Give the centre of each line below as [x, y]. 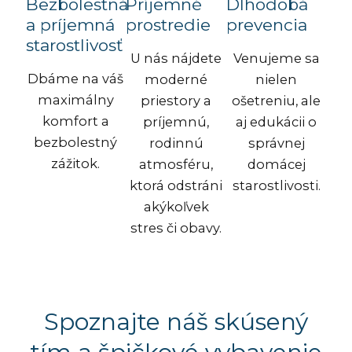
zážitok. [76, 164]
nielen [277, 80]
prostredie [169, 24]
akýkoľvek [176, 207]
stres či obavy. [176, 228]
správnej [276, 143]
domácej [276, 165]
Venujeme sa [276, 59]
